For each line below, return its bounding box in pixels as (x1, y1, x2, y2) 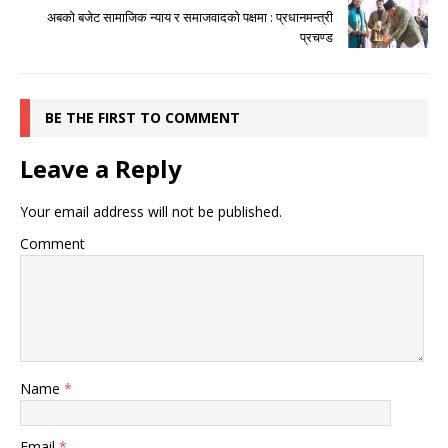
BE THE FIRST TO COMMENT (45, 108, 240, 128)
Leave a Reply (20, 152, 182, 186)
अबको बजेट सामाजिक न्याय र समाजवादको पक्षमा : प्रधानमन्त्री (47, 8, 333, 27)
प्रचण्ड (300, 28, 333, 47)
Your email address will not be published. (20, 202, 282, 222)
